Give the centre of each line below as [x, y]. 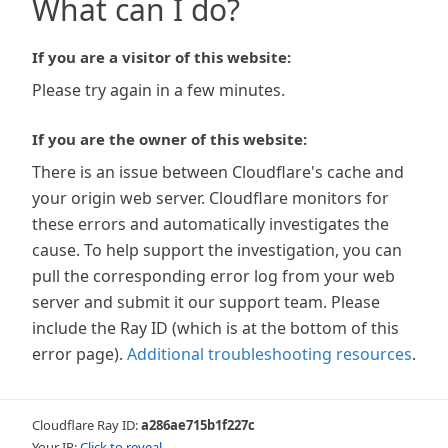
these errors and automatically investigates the [210, 224]
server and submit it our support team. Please [206, 302]
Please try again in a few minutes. [158, 90]
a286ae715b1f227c [198, 425]
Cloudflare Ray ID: [86, 425]
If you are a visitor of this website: [161, 57]
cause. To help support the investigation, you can [217, 250]
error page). [77, 354]
